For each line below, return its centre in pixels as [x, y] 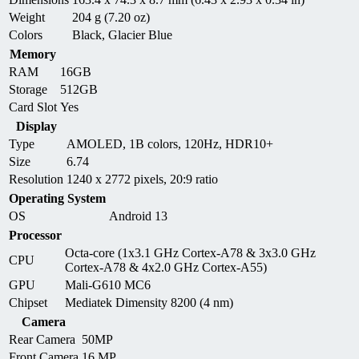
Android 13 [138, 216]
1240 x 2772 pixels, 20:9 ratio [142, 179]
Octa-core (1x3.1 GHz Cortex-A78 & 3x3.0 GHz [190, 252]
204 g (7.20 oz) [111, 17]
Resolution [36, 179]
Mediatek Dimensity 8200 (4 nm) [149, 302]
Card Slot [33, 107]
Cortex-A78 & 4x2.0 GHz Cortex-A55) [166, 267]
